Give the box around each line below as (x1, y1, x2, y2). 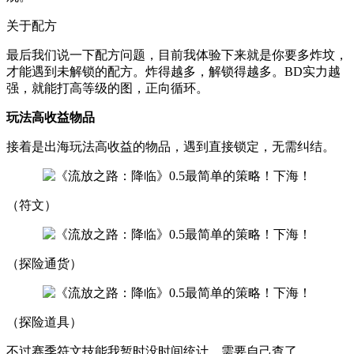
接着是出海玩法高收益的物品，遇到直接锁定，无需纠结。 (6, 139, 335, 153)
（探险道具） (6, 314, 82, 329)
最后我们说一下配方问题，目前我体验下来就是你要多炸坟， (6, 47, 348, 62)
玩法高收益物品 (6, 110, 95, 124)
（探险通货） (6, 256, 82, 270)
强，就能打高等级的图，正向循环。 (6, 81, 209, 95)
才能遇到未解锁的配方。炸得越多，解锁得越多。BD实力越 (6, 64, 341, 78)
